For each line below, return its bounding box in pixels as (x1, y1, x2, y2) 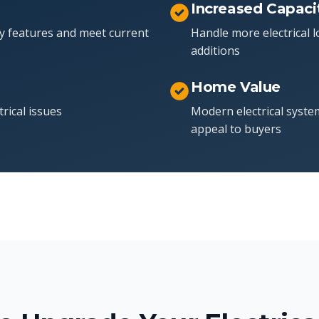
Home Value (191, 78, 281, 95)
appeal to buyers (191, 121, 281, 137)
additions (191, 43, 240, 58)
